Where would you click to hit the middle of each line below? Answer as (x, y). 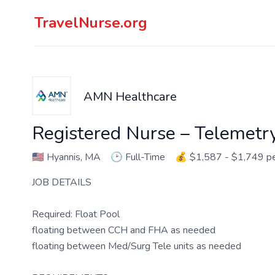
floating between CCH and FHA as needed (124, 230)
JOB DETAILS (62, 182)
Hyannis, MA (72, 157)
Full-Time (145, 157)
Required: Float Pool (76, 214)
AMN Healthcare (130, 97)
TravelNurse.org (91, 23)
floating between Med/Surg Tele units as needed (137, 246)
